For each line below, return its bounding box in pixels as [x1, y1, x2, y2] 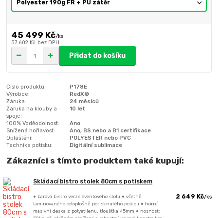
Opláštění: [6, 134, 33, 142]
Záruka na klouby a [6, 105, 57, 112]
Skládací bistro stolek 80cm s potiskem [33, 178, 153, 185]
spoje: [6, 112, 22, 120]
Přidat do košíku [69, 51, 126, 60]
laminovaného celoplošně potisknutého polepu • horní [33, 200, 158, 208]
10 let [70, 105, 86, 112]
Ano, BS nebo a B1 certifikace [70, 127, 151, 134]
